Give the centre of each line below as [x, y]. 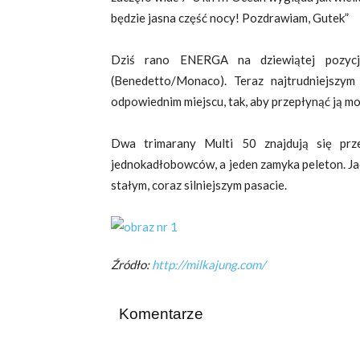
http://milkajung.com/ [209, 264]
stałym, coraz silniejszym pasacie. [199, 185]
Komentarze [161, 314]
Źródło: [131, 264]
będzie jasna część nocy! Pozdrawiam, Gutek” [230, 18]
